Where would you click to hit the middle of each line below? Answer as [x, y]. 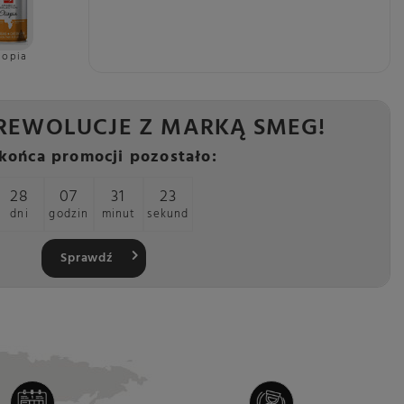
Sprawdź [87, 258]
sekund [168, 214]
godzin [69, 214]
